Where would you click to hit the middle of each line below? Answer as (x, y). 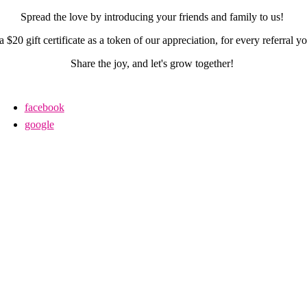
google (39, 124)
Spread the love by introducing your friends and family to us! (153, 17)
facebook (44, 107)
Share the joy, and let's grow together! (153, 63)
